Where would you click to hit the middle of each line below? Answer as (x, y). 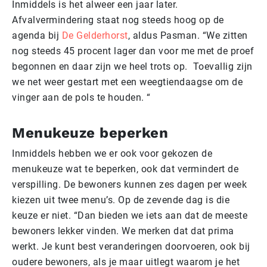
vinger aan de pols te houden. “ (81, 97)
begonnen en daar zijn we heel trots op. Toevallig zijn (132, 66)
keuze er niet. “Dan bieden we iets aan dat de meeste (130, 215)
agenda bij (37, 35)
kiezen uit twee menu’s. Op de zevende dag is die (121, 200)
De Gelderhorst (95, 35)
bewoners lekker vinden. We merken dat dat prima (123, 231)
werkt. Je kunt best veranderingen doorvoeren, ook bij (131, 246)
